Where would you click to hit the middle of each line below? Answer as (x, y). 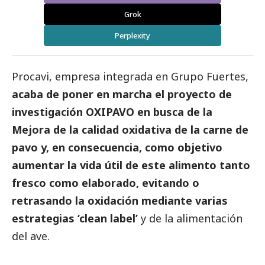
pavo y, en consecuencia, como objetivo (117, 148)
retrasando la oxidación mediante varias (120, 201)
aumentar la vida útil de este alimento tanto (131, 165)
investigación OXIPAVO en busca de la (112, 112)
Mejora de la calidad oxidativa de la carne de (130, 130)
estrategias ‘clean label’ (75, 219)
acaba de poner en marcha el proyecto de (122, 94)
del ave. (31, 236)
